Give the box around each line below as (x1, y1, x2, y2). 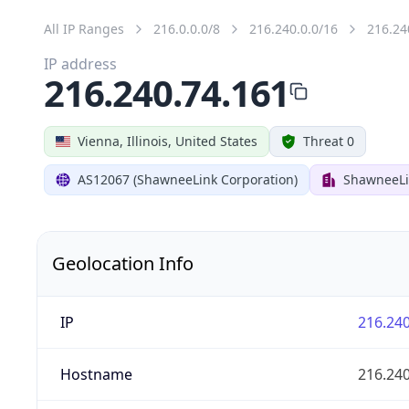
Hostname (59, 363, 132, 384)
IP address (44, 53, 117, 74)
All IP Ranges (44, 19, 124, 37)
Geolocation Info (52, 250, 194, 276)
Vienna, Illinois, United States (78, 131, 257, 150)
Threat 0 (303, 131, 354, 150)
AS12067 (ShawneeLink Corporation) (78, 170, 298, 188)
